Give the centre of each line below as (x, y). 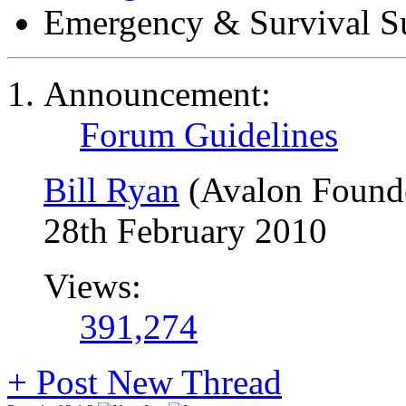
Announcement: (157, 94)
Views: (92, 286)
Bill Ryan (111, 190)
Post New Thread (155, 382)
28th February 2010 (185, 231)
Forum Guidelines (209, 135)
